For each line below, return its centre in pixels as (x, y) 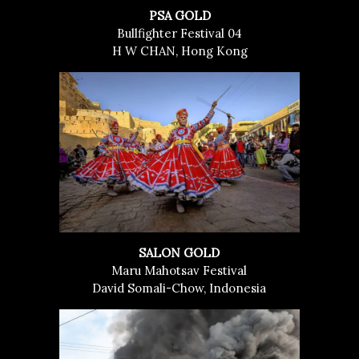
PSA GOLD (179, 16)
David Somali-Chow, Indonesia (179, 288)
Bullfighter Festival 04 (179, 33)
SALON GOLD (179, 253)
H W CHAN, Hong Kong (179, 51)
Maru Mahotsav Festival (179, 270)
